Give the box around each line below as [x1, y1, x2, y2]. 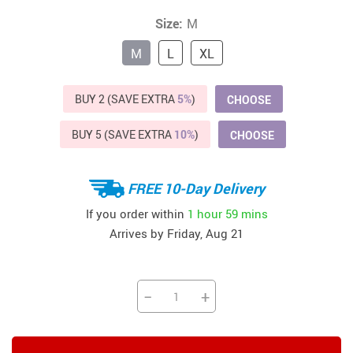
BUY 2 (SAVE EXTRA [74, 91, 177, 107]
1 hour [187, 205, 222, 221]
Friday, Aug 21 [167, 225, 243, 242]
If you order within [85, 205, 188, 221]
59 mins [225, 205, 268, 221]
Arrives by [110, 225, 167, 242]
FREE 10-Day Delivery [127, 178, 265, 198]
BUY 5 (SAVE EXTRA [71, 127, 174, 143]
